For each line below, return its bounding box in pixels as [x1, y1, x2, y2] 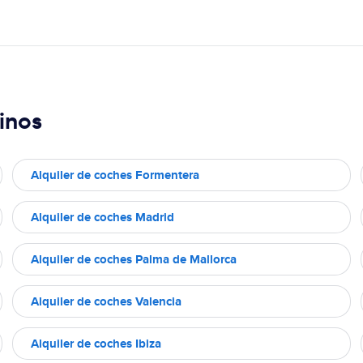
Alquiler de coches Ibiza [31, 334, 161, 352]
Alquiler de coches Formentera [31, 165, 199, 184]
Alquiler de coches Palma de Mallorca [31, 250, 237, 268]
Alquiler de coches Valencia [31, 292, 181, 310]
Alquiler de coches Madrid [31, 207, 174, 226]
